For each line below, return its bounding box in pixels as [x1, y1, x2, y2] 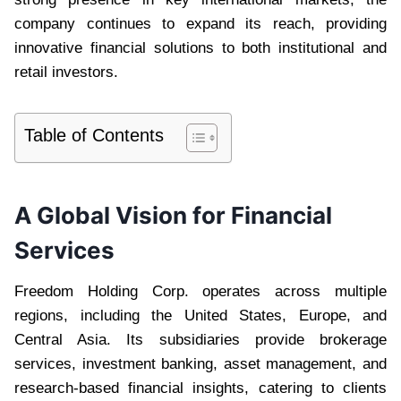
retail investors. [14, 63, 118, 81]
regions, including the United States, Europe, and [14, 306, 387, 324]
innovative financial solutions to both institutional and [14, 38, 387, 56]
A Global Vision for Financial [14, 200, 332, 229]
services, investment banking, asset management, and [14, 354, 387, 372]
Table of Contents [24, 124, 164, 145]
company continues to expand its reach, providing [14, 14, 387, 32]
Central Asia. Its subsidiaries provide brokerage [14, 330, 387, 348]
